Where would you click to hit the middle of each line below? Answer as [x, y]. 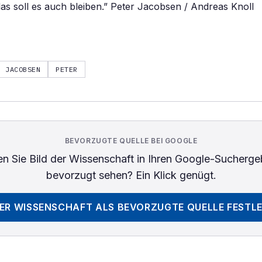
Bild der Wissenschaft [81, 159]
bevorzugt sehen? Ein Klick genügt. [131, 175]
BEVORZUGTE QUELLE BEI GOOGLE [131, 141]
